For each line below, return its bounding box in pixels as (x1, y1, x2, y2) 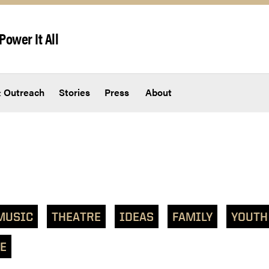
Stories (59, 85, 90, 100)
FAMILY (172, 210, 213, 224)
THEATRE (52, 210, 101, 224)
